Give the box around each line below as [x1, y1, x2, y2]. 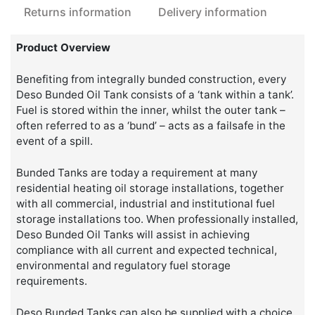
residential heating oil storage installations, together [16, 181, 285, 195]
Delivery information [158, 4, 267, 19]
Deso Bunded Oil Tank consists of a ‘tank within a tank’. [16, 88, 295, 102]
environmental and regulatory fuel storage [16, 258, 231, 272]
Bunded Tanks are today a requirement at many [16, 165, 258, 179]
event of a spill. [16, 134, 94, 148]
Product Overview [16, 41, 111, 55]
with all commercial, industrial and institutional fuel [16, 196, 276, 210]
